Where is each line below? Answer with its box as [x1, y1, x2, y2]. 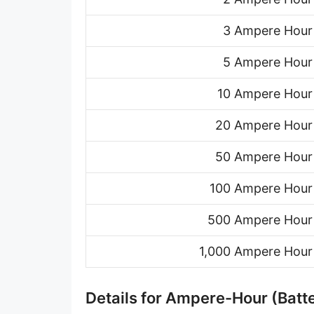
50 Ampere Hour [215, 149, 313, 164]
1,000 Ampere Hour [199, 244, 313, 259]
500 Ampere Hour [207, 212, 313, 227]
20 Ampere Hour [215, 118, 313, 132]
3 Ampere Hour [223, 23, 313, 38]
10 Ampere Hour [217, 86, 313, 101]
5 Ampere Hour [223, 55, 313, 69]
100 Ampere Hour [210, 181, 313, 196]
